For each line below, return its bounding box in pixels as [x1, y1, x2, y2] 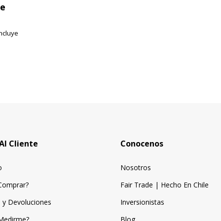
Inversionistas [120, 197, 164, 207]
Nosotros [120, 163, 151, 173]
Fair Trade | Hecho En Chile [120, 180, 209, 190]
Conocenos [120, 138, 163, 149]
